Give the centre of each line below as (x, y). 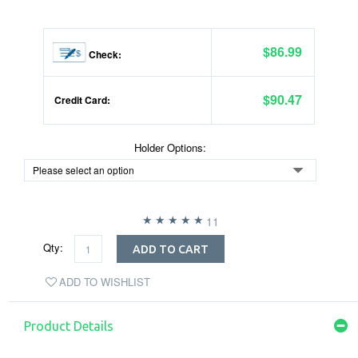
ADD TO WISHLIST (105, 282)
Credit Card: (81, 100)
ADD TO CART (171, 250)
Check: (104, 54)
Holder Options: (170, 147)
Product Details (69, 326)
